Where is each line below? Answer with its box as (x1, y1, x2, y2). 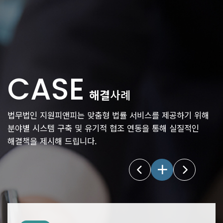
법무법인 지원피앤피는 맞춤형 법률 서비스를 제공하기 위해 (7, 109, 209, 121)
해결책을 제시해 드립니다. (7, 135, 97, 147)
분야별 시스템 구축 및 (7, 122, 85, 134)
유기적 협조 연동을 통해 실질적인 (85, 122, 199, 134)
